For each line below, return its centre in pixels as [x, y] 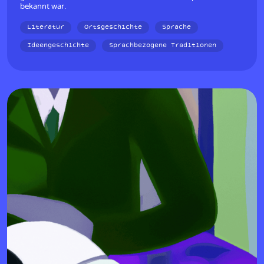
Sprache [176, 27]
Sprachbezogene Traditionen [163, 46]
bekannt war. [43, 6]
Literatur [46, 27]
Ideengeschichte [58, 46]
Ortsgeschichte [113, 27]
